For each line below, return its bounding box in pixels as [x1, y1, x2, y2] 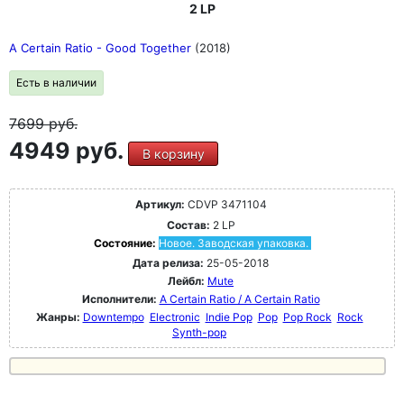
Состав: [166, 218, 210, 232]
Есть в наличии [16, 76, 96, 89]
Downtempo [82, 310, 144, 324]
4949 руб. [9, 137, 128, 164]
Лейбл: [168, 274, 205, 288]
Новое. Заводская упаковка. [158, 236, 308, 250]
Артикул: [134, 197, 185, 211]
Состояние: [93, 236, 159, 250]
